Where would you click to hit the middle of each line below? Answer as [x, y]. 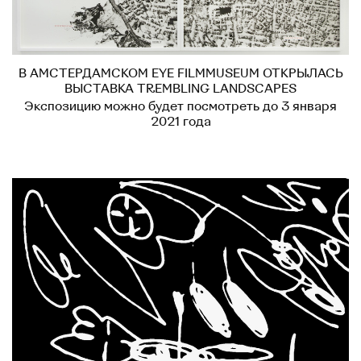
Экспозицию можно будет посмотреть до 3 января [180, 106]
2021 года [180, 121]
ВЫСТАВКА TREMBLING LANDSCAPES [180, 88]
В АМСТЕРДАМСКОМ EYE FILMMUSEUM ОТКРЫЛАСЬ [180, 73]
